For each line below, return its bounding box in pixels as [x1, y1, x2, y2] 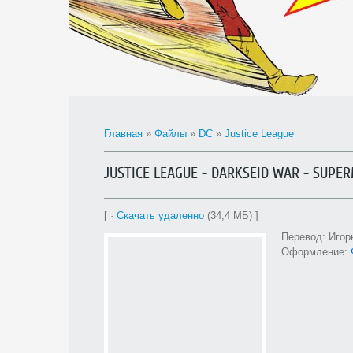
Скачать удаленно [117, 210, 204, 221]
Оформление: [281, 246, 351, 258]
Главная [104, 128, 143, 139]
